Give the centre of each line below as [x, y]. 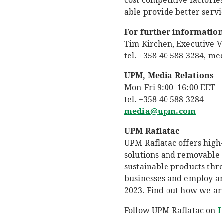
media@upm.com [160, 111]
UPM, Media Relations [169, 75]
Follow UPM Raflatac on [170, 210]
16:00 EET [196, 87]
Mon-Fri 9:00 [149, 87]
